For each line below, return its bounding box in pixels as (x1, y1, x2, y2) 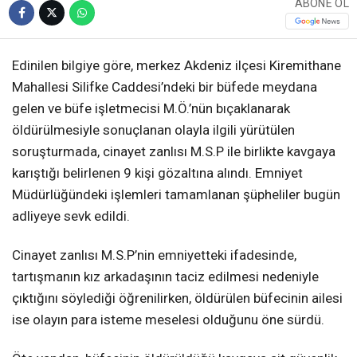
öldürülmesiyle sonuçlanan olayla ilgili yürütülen (12, 121, 295, 138)
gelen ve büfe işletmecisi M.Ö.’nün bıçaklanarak (12, 100, 290, 116)
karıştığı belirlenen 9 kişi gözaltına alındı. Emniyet (12, 164, 303, 181)
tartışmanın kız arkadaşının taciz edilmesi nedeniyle (12, 268, 319, 284)
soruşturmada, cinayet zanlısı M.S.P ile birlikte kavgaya (12, 143, 335, 159)
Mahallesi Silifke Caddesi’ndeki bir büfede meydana (12, 78, 317, 95)
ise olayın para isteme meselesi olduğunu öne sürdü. (12, 311, 328, 328)
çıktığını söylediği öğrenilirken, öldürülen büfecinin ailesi (12, 289, 343, 306)
